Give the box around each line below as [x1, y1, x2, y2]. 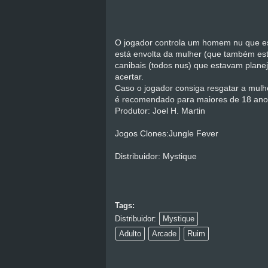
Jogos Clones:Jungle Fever [115, 129, 218, 139]
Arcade [152, 229, 176, 239]
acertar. [115, 72, 144, 82]
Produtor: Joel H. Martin [115, 106, 205, 116]
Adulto [119, 229, 141, 239]
